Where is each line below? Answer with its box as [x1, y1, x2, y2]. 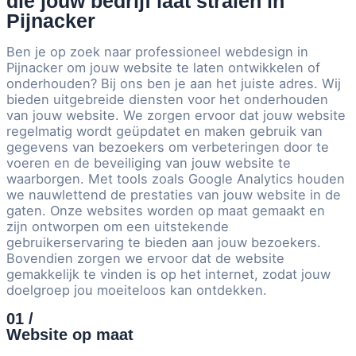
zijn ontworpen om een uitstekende [6, 219, 229, 235]
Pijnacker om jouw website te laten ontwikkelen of [6, 60, 320, 76]
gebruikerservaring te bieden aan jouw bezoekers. [6, 234, 321, 251]
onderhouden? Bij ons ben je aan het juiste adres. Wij [6, 75, 341, 92]
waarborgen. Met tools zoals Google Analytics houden [6, 171, 345, 188]
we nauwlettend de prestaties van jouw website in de [6, 187, 341, 203]
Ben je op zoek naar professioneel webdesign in [6, 44, 308, 60]
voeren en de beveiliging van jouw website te [6, 155, 291, 172]
